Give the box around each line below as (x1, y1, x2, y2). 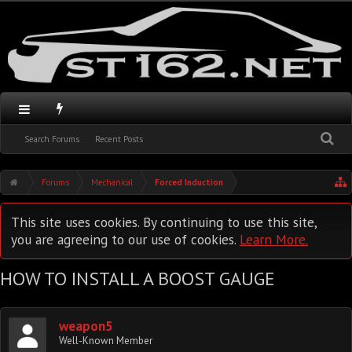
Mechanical (91, 177, 134, 188)
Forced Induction (155, 177, 224, 188)
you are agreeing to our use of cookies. (11, 230, 240, 248)
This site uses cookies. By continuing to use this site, (11, 213, 317, 231)
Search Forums (24, 134, 79, 145)
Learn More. (240, 230, 308, 248)
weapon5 (59, 317, 113, 335)
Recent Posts (95, 134, 143, 145)
